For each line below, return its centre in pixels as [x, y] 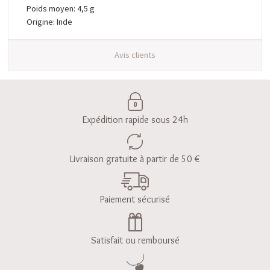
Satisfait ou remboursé [135, 240]
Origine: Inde [50, 21]
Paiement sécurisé [135, 199]
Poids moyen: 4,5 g [61, 8]
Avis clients [135, 55]
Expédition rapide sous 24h [135, 120]
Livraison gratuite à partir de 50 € [135, 159]
